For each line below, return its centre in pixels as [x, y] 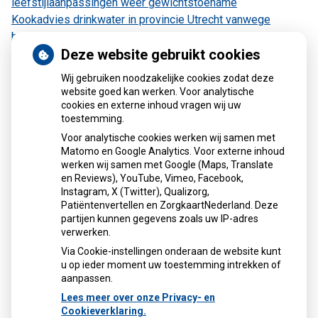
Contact [37, 133]
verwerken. [86, 232]
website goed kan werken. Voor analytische [158, 92]
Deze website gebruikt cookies [161, 55]
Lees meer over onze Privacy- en [138, 297]
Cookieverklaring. [104, 311]
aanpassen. [87, 278]
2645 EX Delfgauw [57, 176]
